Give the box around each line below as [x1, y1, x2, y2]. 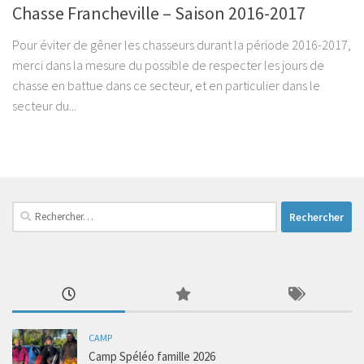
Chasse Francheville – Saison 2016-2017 [12, 2, 305, 25]
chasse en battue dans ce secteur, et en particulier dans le [12, 77, 320, 94]
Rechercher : [11, 202, 72, 219]
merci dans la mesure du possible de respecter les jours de [12, 57, 324, 74]
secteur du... [12, 97, 76, 115]
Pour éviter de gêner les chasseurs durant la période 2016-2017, [12, 37, 351, 54]
